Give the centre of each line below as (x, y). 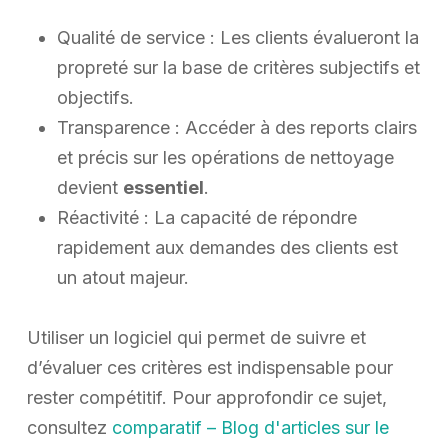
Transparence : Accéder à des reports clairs (236, 128)
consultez (69, 428)
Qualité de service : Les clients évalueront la (237, 38)
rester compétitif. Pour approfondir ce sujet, (206, 398)
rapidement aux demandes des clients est (227, 248)
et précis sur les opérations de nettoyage (225, 158)
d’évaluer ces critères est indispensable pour (209, 368)
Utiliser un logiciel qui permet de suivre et (196, 338)
